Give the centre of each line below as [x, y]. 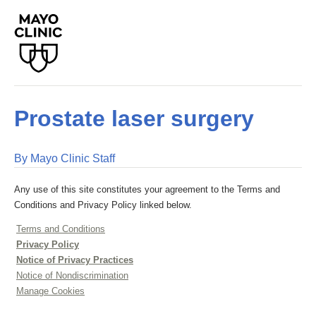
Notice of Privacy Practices [75, 260]
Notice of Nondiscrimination [72, 275]
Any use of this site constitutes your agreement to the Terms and [147, 189]
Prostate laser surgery [134, 119]
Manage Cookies [50, 291]
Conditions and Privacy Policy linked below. [103, 205]
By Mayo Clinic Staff [65, 158]
